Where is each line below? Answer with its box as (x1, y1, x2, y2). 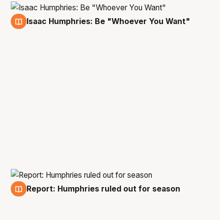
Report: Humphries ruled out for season (26, 184, 180, 194)
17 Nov (35, 25, 57, 33)
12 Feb (35, 192, 55, 201)
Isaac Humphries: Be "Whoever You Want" (26, 17, 190, 27)
